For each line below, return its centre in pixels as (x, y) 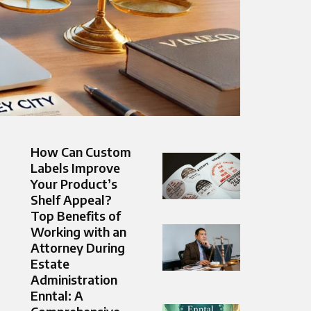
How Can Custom (81, 152)
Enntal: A (57, 296)
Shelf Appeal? (71, 200)
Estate (50, 264)
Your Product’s (74, 184)
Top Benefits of (76, 216)
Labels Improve (75, 168)
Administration (74, 280)
